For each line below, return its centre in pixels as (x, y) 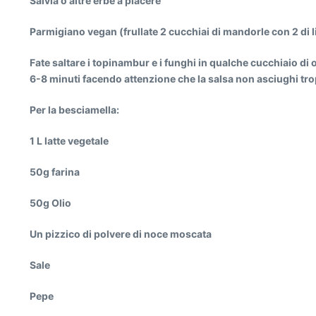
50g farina (55, 172)
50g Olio (50, 203)
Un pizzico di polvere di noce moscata (121, 234)
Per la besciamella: (74, 110)
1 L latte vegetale (69, 141)
